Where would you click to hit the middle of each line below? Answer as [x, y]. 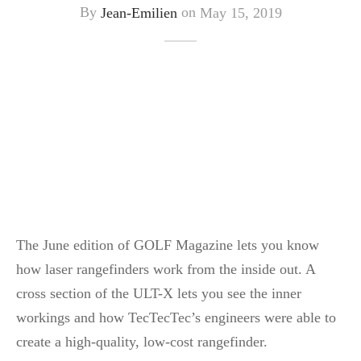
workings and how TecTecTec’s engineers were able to [176, 317]
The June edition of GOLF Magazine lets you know [168, 245]
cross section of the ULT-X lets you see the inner [159, 293]
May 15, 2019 [241, 12]
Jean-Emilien [139, 12]
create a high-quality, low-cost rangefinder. [142, 341]
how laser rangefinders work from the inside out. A [166, 269]
